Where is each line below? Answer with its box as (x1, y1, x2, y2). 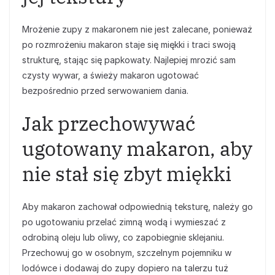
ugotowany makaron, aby (22, 136, 252, 161)
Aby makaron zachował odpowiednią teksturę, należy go (22, 201, 253, 212)
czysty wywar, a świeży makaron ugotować (22, 70, 199, 80)
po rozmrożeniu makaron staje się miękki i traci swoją (22, 39, 236, 50)
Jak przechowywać (22, 110, 196, 136)
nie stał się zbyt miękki (22, 161, 231, 187)
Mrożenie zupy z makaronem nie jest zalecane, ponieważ (22, 24, 252, 34)
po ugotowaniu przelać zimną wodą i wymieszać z (22, 217, 226, 227)
